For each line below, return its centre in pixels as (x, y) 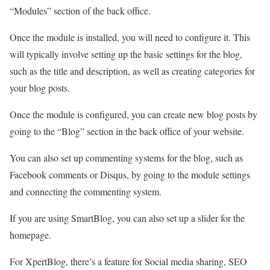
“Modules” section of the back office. (80, 11)
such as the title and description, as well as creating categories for (132, 71)
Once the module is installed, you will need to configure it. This (130, 37)
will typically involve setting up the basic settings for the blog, (126, 54)
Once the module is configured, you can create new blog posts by (133, 114)
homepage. (30, 235)
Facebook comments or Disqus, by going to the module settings (130, 174)
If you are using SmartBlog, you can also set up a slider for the (127, 218)
